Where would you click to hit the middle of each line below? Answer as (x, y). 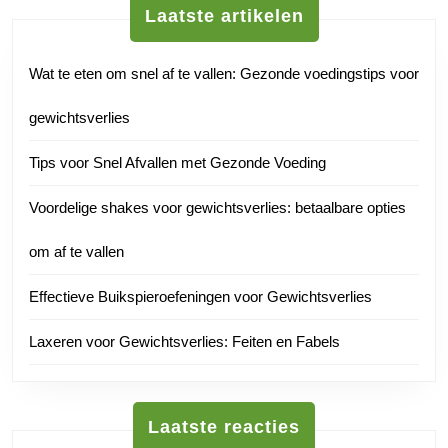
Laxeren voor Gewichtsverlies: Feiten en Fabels (184, 342)
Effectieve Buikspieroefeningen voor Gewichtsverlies (200, 297)
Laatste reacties (224, 427)
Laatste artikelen (224, 16)
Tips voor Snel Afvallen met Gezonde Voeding (177, 163)
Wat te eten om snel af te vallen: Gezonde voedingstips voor (224, 74)
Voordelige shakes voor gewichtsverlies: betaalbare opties (217, 208)
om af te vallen (76, 252)
